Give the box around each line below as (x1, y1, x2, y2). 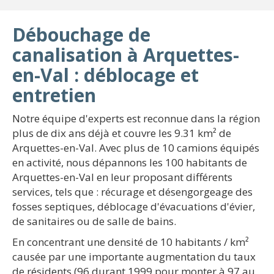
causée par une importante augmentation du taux (12, 250, 256, 264)
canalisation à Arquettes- (12, 42, 239, 67)
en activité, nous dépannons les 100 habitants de (12, 155, 247, 169)
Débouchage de (12, 22, 150, 47)
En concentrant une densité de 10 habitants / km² (12, 235, 249, 249)
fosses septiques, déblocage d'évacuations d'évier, (12, 199, 255, 213)
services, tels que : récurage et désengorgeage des (12, 185, 253, 199)
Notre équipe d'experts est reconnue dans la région (12, 111, 260, 125)
